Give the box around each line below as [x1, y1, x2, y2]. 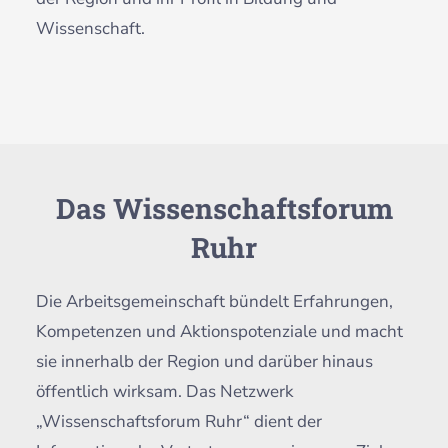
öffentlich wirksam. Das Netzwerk [35, 380, 294, 404]
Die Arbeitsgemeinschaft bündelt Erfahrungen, [35, 290, 393, 314]
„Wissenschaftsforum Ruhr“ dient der [35, 410, 322, 434]
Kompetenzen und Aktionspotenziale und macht [35, 320, 403, 344]
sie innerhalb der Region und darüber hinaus [35, 350, 373, 374]
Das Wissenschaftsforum [55, 190, 393, 228]
